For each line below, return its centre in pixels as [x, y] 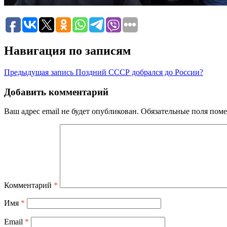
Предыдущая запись [39, 72]
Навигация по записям [67, 50]
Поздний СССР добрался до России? [139, 72]
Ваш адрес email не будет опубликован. [71, 111]
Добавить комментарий [56, 92]
